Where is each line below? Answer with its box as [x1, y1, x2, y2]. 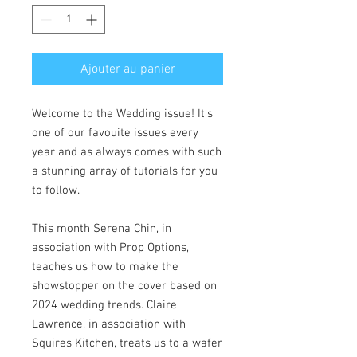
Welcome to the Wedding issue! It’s [32, 106, 213, 121]
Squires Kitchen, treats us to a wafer [32, 335, 222, 351]
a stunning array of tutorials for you [32, 163, 218, 178]
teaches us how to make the [32, 259, 178, 274]
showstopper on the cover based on [32, 278, 217, 293]
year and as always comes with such [32, 144, 222, 159]
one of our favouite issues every [32, 125, 198, 140]
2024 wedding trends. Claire [32, 297, 177, 312]
